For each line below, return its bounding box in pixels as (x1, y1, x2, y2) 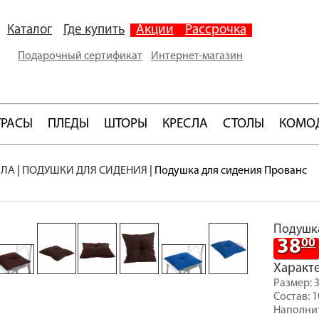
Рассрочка (185, 23, 246, 37)
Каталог (7, 23, 52, 37)
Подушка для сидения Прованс (155, 165, 307, 177)
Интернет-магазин (151, 51, 243, 62)
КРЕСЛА (162, 117, 208, 131)
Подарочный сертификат (18, 51, 142, 62)
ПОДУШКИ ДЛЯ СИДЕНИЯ (22, 165, 147, 177)
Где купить (63, 23, 125, 37)
